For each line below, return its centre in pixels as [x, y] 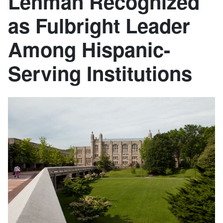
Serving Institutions [100, 73]
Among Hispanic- [89, 49]
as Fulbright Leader [99, 25]
